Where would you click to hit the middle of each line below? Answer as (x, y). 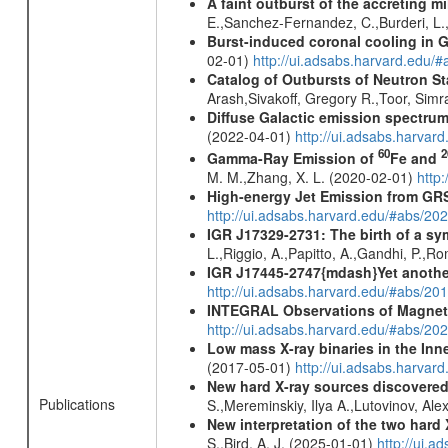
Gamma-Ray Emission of (292, 157)
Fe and (415, 157)
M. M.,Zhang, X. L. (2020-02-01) (311, 176)
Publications (76, 404)
